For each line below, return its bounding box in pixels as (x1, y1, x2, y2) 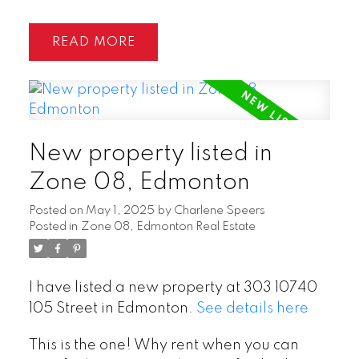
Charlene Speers (173, 205, 265, 217)
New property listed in (28, 142, 272, 167)
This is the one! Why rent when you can (28, 337, 299, 353)
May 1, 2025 (85, 205, 155, 217)
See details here (196, 301, 309, 317)
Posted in (28, 221, 78, 233)
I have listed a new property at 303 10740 (28, 280, 317, 296)
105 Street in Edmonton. (28, 301, 196, 317)
